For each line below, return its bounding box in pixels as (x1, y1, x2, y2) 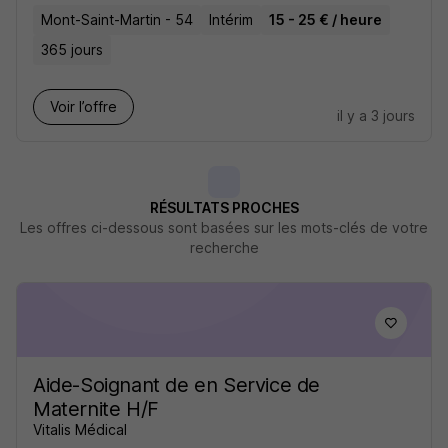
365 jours (41, 41, 103, 58)
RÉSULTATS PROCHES (149, 199, 299, 216)
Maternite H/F (33, 397, 159, 421)
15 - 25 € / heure (269, 11, 382, 28)
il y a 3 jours (337, 107, 415, 124)
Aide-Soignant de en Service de (33, 373, 321, 397)
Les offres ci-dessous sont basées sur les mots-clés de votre (20, 219, 428, 236)
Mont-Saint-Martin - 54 (41, 11, 193, 28)
